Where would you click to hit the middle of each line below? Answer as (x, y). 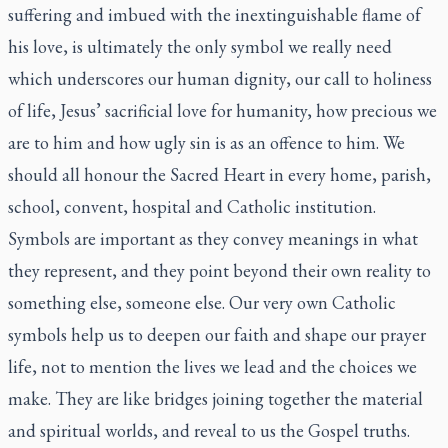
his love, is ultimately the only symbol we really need (200, 46)
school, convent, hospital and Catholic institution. (192, 206)
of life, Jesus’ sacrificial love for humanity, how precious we (222, 110)
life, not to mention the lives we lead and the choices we (212, 366)
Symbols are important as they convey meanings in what (213, 238)
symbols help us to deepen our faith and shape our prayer (217, 334)
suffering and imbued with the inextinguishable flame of (214, 14)
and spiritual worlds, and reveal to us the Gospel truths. (209, 430)
